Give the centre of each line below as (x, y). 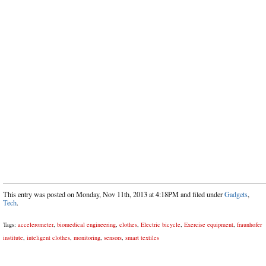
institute (13, 237)
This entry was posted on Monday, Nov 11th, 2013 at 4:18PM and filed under (114, 194)
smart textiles (142, 237)
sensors (113, 237)
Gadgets (236, 194)
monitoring (87, 237)
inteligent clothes (48, 237)
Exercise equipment (209, 224)
